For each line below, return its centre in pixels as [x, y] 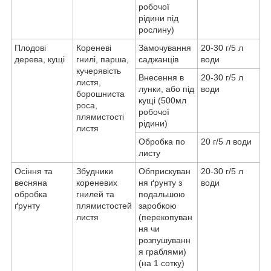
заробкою [158, 206]
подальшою [162, 194]
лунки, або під [166, 89]
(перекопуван [165, 217]
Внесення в [161, 78]
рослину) [156, 30]
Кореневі [94, 48]
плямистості [100, 117]
